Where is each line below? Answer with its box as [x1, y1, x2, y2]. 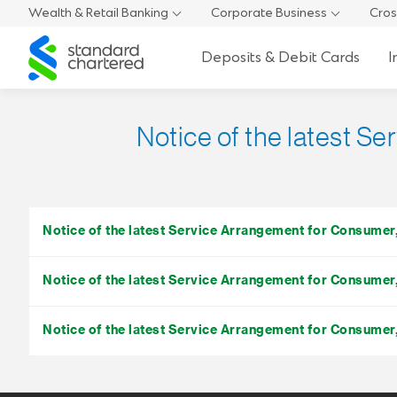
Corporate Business [211, 4, 327, 21]
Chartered [27, 51, 89, 68]
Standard [27, 34, 82, 51]
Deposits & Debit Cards [200, 48, 360, 66]
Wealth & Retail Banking [28, 4, 168, 21]
